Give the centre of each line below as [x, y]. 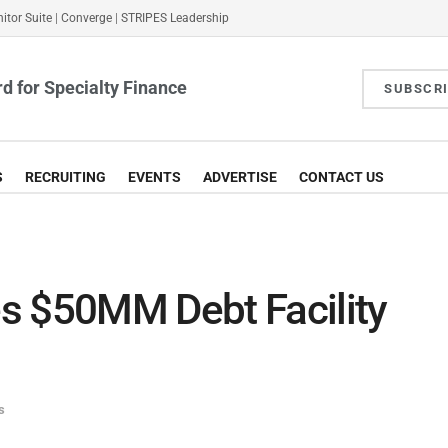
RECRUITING [65, 177]
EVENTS [154, 177]
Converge [86, 18]
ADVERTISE [240, 177]
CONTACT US [341, 177]
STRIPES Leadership [175, 18]
